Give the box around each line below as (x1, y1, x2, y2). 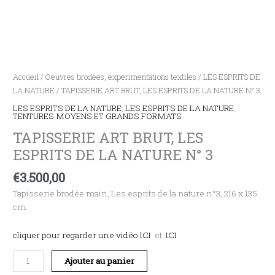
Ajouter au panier (64, 255, 135, 266)
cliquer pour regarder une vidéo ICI (13, 229, 155, 241)
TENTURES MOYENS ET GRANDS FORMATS (13, 110, 182, 122)
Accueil (13, 71, 39, 82)
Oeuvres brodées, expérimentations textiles (45, 71, 197, 82)
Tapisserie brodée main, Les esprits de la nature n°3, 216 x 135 (13, 187, 258, 199)
